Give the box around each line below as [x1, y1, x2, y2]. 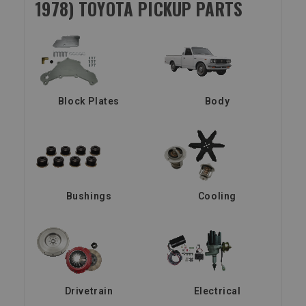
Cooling [197, 190, 237, 201]
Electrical [193, 285, 241, 296]
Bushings [66, 190, 112, 201]
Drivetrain [64, 285, 113, 296]
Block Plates [57, 95, 120, 107]
